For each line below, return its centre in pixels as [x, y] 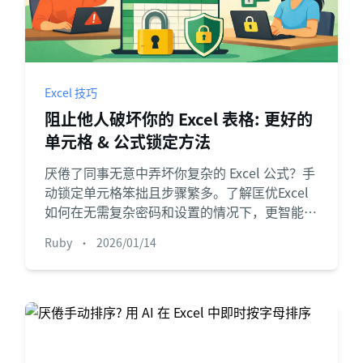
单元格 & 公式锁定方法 [127, 141]
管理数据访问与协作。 [109, 231]
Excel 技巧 [70, 92]
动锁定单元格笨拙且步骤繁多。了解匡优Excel [176, 192]
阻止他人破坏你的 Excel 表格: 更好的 [178, 119]
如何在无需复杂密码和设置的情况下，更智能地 [180, 211]
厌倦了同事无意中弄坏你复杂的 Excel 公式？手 [179, 173]
